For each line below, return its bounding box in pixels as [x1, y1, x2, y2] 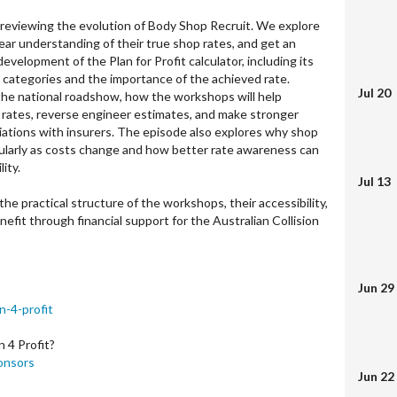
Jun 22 [358, 369, 394, 384]
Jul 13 [358, 174, 391, 189]
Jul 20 [358, 85, 391, 100]
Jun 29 [358, 280, 394, 295]
